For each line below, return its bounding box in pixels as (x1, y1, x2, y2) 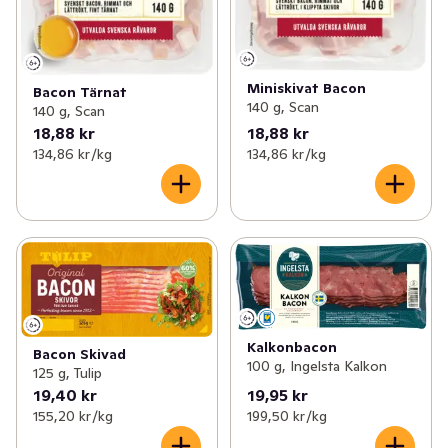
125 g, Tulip (33, 363, 102, 382)
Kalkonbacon (246, 338, 337, 357)
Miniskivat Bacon (246, 79, 366, 98)
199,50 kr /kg (246, 406, 327, 425)
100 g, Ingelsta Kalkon (246, 357, 387, 376)
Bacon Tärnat (33, 82, 127, 101)
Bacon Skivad (33, 344, 126, 363)
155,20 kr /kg (33, 406, 113, 425)
